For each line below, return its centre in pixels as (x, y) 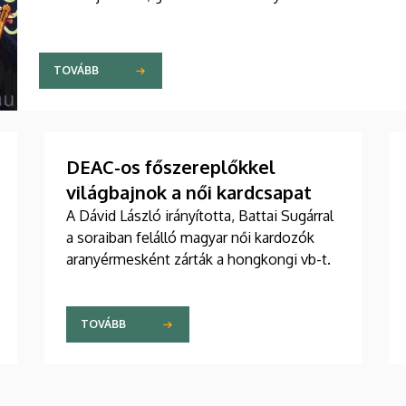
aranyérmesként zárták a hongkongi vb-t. (198, 259)
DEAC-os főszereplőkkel (171, 166)
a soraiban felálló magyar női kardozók (190, 237)
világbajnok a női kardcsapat (189, 192)
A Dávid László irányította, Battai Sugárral (200, 215)
